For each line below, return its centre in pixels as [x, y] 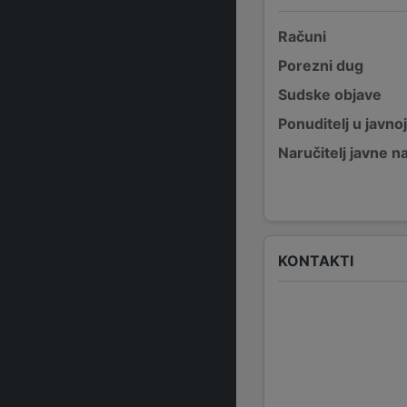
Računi [302, 36]
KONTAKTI [316, 260]
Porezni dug [321, 65]
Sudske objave [330, 94]
